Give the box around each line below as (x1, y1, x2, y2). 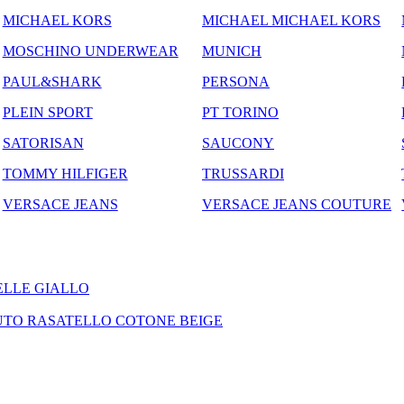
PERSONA (201, 73, 270, 89)
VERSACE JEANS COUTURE (201, 196, 391, 212)
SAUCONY (201, 134, 274, 151)
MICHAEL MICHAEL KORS (201, 12, 381, 28)
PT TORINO (201, 104, 279, 120)
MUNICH (201, 42, 262, 59)
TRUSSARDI (201, 165, 284, 181)
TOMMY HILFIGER (2, 165, 128, 181)
